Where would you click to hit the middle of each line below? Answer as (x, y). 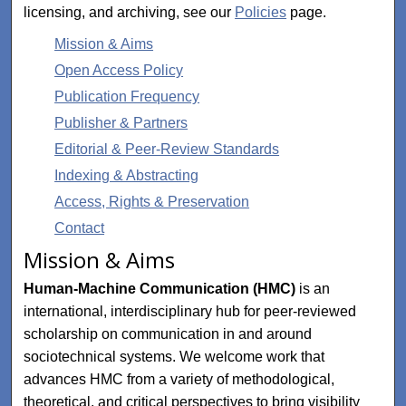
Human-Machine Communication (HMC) (160, 288)
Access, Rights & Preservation (152, 201)
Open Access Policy (119, 70)
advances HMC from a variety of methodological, (179, 379)
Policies (261, 12)
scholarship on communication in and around (168, 333)
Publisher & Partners (121, 122)
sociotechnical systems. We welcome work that (174, 356)
